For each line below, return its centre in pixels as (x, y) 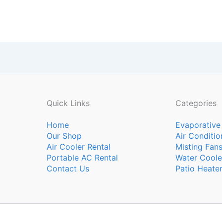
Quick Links (68, 103)
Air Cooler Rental (79, 147)
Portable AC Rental (82, 158)
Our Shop (64, 136)
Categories (196, 103)
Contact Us (68, 168)
